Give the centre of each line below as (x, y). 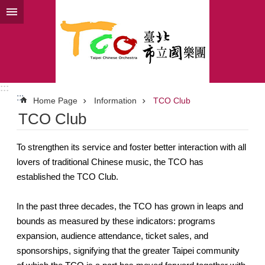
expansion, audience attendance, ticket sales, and (112, 236)
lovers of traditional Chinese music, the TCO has (110, 162)
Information (115, 101)
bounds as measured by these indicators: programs (116, 221)
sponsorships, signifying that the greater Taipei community (128, 251)
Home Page (55, 101)
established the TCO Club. (67, 177)
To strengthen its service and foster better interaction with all (131, 147)
